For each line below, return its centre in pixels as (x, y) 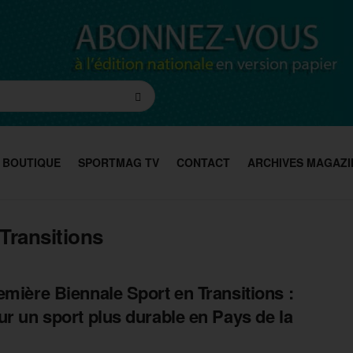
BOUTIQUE (32, 162)
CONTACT (203, 162)
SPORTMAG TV (119, 162)
